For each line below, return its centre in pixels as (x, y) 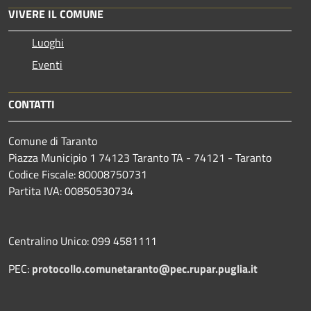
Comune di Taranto (53, 141)
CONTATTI (32, 104)
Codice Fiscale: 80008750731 (78, 174)
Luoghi (48, 42)
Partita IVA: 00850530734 (71, 191)
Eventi (47, 64)
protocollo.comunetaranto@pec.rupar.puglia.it (145, 268)
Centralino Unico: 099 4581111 (83, 241)
